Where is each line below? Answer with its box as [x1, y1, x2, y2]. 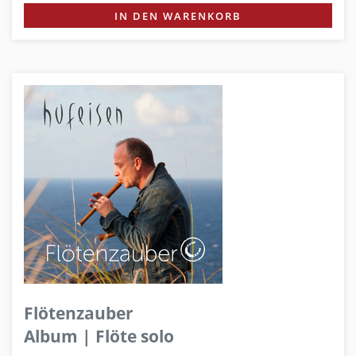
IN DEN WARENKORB [114, 8, 242, 23]
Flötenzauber [24, 301, 133, 324]
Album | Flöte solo [24, 324, 174, 347]
